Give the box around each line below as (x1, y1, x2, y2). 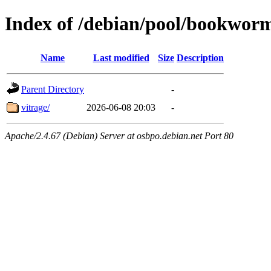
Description (177, 52, 224, 63)
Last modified (93, 52, 149, 63)
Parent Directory (21, 83, 84, 94)
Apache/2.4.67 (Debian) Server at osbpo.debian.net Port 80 (5, 130, 233, 141)
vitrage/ (21, 102, 50, 113)
